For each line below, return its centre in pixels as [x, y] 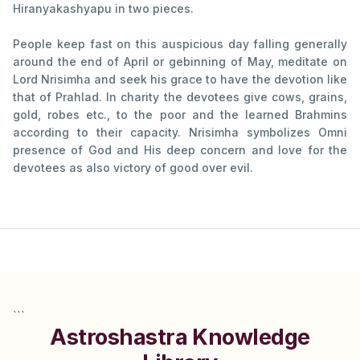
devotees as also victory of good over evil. [133, 167]
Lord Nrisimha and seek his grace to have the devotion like [180, 79]
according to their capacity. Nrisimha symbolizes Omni [180, 132]
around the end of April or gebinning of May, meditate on [180, 61]
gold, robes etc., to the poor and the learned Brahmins [180, 114]
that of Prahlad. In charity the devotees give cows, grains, [180, 96]
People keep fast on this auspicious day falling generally [180, 43]
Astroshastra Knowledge [180, 337]
